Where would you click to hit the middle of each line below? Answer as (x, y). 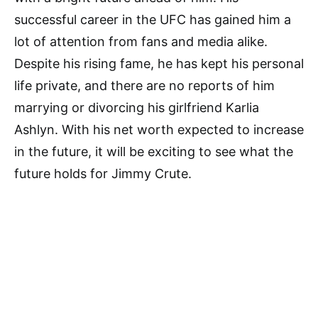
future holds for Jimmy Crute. (103, 174)
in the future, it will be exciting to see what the (154, 152)
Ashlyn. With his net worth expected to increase (159, 130)
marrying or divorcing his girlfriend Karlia (137, 108)
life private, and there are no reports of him (144, 86)
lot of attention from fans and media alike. (141, 42)
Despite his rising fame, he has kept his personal (159, 64)
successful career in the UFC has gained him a (153, 20)
